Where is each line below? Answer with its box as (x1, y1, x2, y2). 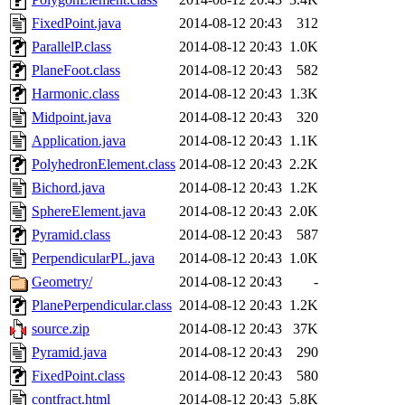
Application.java (32, 133, 126, 149)
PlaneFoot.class (32, 62, 120, 79)
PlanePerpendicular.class (32, 297, 172, 314)
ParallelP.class (32, 39, 111, 55)
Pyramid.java (32, 344, 107, 361)
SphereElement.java (32, 203, 146, 220)
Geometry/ (32, 274, 92, 290)
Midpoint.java (32, 109, 111, 126)
